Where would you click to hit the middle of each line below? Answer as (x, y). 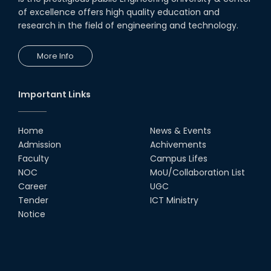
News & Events (181, 131)
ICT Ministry (174, 201)
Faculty (34, 159)
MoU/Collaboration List (198, 173)
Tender (33, 201)
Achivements (178, 145)
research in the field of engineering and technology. (128, 26)
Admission (40, 145)
